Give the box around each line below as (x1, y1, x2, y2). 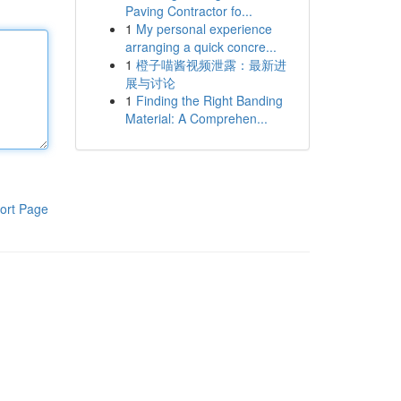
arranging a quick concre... (124, 38, 277, 55)
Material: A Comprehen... (124, 109, 268, 127)
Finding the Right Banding (135, 91, 283, 109)
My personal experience (135, 20, 272, 38)
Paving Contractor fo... (124, 2, 252, 20)
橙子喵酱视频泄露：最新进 (135, 55, 286, 73)
